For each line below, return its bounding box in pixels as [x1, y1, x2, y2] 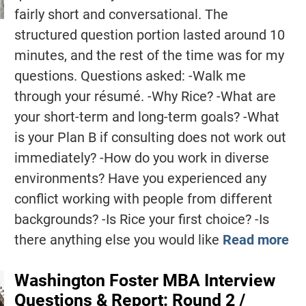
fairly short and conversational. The [14, 6, 228, 23]
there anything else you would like [14, 232, 223, 249]
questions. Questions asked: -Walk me [14, 68, 246, 85]
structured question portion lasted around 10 [14, 27, 285, 44]
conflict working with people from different [14, 191, 273, 208]
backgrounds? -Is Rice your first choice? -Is [14, 211, 269, 228]
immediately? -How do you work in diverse [14, 150, 269, 167]
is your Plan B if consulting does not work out [14, 129, 286, 146]
